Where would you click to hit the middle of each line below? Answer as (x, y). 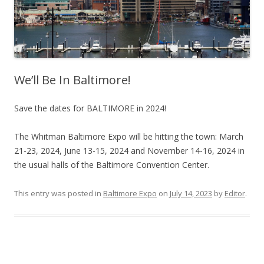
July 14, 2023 (191, 194)
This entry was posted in (59, 194)
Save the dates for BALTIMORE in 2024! (90, 108)
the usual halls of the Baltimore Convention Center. (112, 165)
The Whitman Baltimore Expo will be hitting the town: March (129, 137)
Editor (235, 194)
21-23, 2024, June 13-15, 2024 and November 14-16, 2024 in (129, 151)
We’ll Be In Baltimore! (72, 80)
